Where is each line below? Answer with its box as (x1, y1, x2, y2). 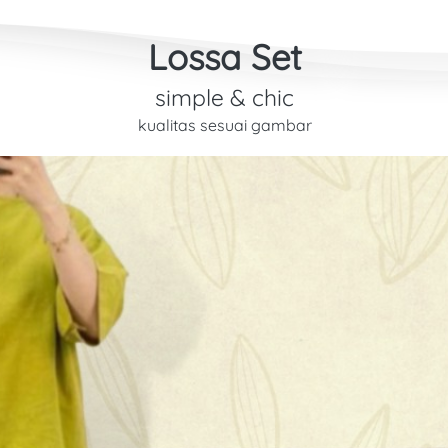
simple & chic (155, 83, 294, 112)
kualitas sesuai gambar (137, 115, 312, 135)
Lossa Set (147, 35, 302, 79)
